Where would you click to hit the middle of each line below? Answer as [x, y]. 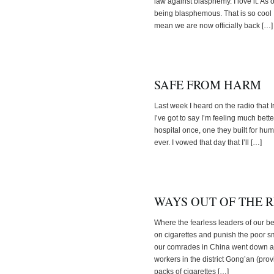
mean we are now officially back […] [213, 25]
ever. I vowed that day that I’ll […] [208, 142]
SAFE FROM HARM [208, 84]
